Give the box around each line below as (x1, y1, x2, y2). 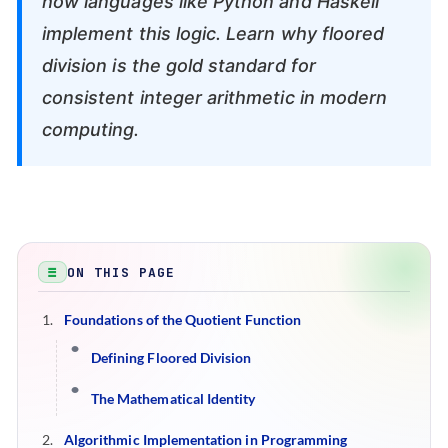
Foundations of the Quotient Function (64, 311, 301, 328)
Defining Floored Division (91, 349, 252, 366)
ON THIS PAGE (67, 263, 176, 281)
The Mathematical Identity (91, 390, 256, 407)
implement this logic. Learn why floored (42, 23, 385, 44)
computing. (42, 119, 140, 140)
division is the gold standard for (42, 55, 316, 76)
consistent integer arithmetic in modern (42, 87, 388, 108)
